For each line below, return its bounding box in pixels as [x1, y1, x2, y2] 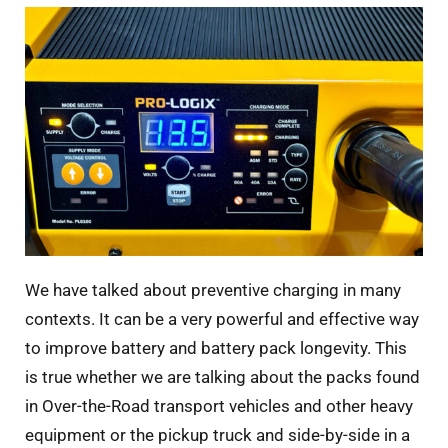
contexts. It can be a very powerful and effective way [25, 308, 419, 329]
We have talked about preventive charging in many [25, 279, 401, 300]
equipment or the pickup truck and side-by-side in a [25, 424, 410, 445]
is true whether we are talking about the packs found [25, 366, 420, 387]
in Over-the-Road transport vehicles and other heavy [25, 395, 413, 416]
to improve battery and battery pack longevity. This [25, 337, 407, 358]
